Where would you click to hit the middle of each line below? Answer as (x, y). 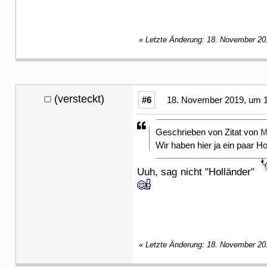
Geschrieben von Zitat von (208, 132)
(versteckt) (79, 99)
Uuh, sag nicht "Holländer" (199, 172)
